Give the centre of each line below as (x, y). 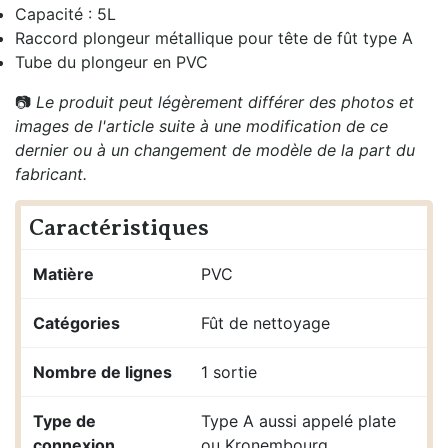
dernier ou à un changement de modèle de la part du (215, 149)
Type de (64, 420)
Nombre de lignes (102, 371)
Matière (63, 273)
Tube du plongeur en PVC (111, 61)
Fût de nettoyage (265, 322)
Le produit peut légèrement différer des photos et (225, 101)
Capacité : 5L (65, 13)
